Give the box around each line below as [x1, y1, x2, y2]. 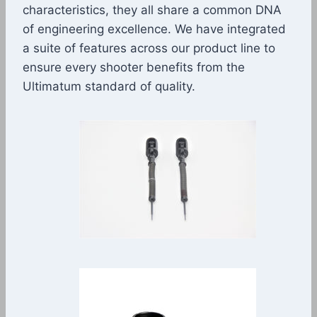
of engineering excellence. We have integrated [23, 22, 286, 37]
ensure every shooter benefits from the [23, 60, 245, 75]
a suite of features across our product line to [23, 41, 275, 56]
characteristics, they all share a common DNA [23, 3, 282, 18]
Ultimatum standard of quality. [23, 79, 195, 94]
